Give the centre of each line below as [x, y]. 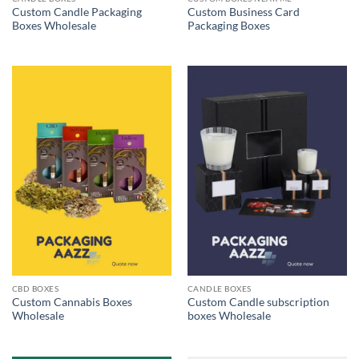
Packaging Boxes [228, 25]
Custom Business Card [243, 12]
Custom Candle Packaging [77, 12]
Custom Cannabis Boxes [72, 302]
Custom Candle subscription [258, 302]
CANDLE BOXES [219, 289]
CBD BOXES [35, 289]
